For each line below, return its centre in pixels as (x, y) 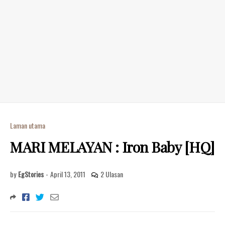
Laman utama (28, 125)
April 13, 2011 (68, 174)
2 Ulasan (112, 174)
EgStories (31, 174)
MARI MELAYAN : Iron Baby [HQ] (112, 147)
